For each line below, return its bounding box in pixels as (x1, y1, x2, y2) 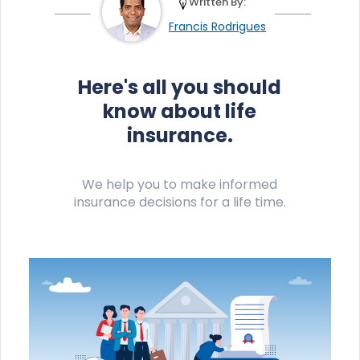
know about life (103, 97, 257, 125)
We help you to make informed (82, 174, 278, 194)
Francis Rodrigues (169, 18, 266, 35)
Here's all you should (78, 73, 282, 100)
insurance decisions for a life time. (73, 192, 286, 211)
